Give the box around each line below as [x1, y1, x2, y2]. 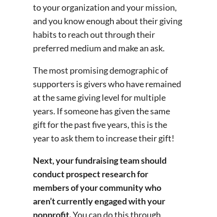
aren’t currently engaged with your [33, 195, 165, 206]
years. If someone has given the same [33, 105, 170, 116]
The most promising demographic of [33, 64, 168, 76]
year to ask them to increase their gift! [33, 132, 176, 143]
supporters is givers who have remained [33, 78, 181, 89]
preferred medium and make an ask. [33, 42, 166, 53]
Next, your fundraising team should [33, 155, 167, 166]
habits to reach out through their [33, 29, 155, 40]
